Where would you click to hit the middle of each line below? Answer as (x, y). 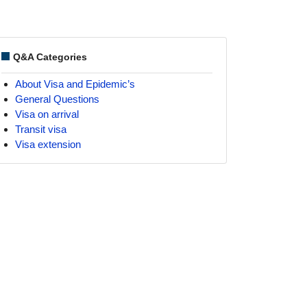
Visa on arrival (47, 114)
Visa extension (48, 144)
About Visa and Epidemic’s (75, 84)
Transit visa (41, 129)
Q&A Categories (50, 57)
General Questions (57, 99)
